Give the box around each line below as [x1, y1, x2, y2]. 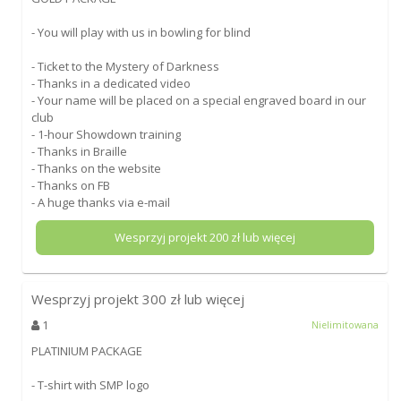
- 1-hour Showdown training [30, 125, 181, 142]
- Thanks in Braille [30, 142, 127, 159]
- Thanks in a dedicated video [30, 74, 191, 91]
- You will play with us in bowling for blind [30, 23, 251, 40]
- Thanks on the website [30, 159, 161, 176]
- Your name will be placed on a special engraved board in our [30, 91, 366, 108]
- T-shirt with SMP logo [30, 376, 149, 393]
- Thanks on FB [30, 176, 110, 193]
